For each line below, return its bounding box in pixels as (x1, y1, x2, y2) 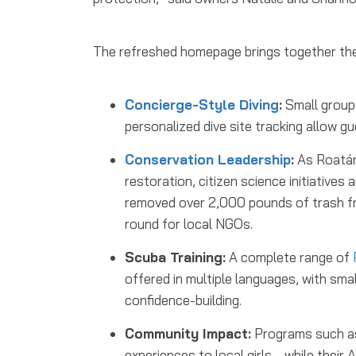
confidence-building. (125, 292, 242, 308)
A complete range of (226, 249, 353, 265)
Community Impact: (125, 325, 251, 342)
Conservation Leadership (125, 151, 291, 168)
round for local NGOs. (125, 215, 253, 232)
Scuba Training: (125, 249, 226, 265)
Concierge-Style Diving (125, 96, 279, 113)
